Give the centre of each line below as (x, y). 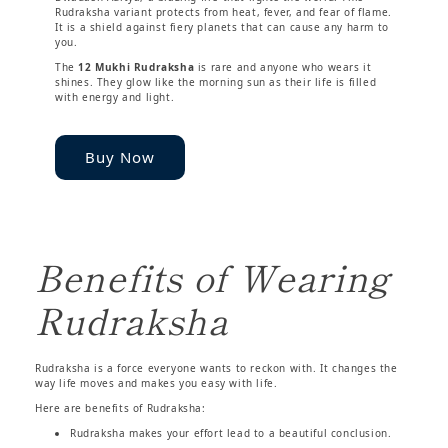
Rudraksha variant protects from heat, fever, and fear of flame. (223, 11)
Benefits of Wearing (212, 275)
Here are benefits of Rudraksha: (120, 407)
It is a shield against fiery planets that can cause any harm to (222, 26)
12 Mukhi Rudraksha (136, 66)
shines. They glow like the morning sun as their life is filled (216, 81)
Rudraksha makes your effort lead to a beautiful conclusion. (231, 432)
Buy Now (120, 157)
